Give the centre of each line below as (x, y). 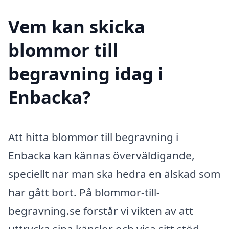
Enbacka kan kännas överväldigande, (101, 155)
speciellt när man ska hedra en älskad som (114, 174)
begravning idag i (86, 73)
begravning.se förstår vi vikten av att (101, 210)
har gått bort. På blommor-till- (84, 192)
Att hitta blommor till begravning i (93, 137)
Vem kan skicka (77, 26)
